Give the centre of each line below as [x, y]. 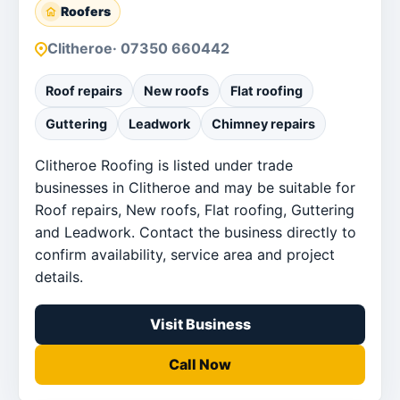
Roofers [86, 11]
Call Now [200, 364]
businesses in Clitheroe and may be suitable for [195, 187]
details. [59, 276]
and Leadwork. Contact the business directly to [196, 232]
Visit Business [200, 324]
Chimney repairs [263, 123]
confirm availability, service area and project [185, 254]
